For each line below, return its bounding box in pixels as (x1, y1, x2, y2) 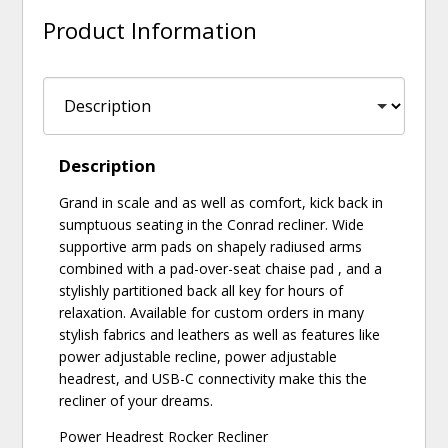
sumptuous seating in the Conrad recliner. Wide (59, 215, 365, 235)
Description (59, 154, 157, 178)
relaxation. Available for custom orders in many (59, 303, 365, 323)
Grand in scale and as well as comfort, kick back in (59, 193, 384, 213)
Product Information (43, 14, 258, 46)
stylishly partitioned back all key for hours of (59, 281, 344, 301)
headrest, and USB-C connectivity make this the (59, 369, 368, 389)
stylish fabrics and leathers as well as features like (59, 325, 381, 345)
